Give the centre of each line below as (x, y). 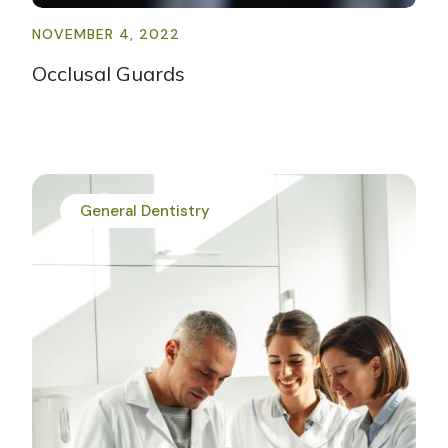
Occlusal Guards (108, 74)
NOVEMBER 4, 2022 (106, 34)
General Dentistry (145, 210)
